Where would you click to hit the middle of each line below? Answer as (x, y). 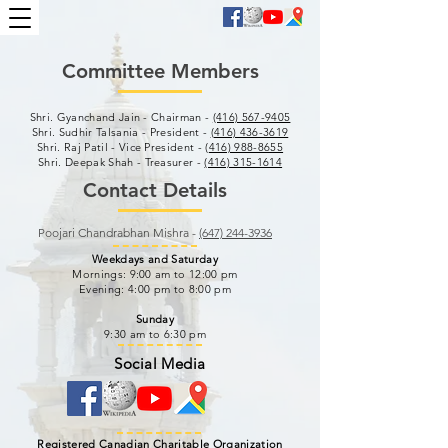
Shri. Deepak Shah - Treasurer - (121, 162)
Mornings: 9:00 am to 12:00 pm (155, 274)
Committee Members (160, 71)
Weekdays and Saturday (155, 259)
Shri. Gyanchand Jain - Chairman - (121, 117)
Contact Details (155, 190)
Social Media (160, 363)
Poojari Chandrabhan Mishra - (118, 232)
